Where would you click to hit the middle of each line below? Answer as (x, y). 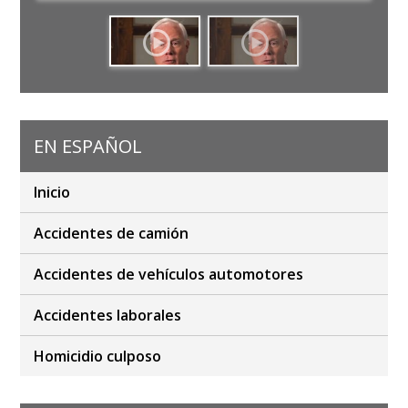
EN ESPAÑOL (88, 147)
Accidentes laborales (108, 316)
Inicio (52, 193)
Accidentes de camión (112, 234)
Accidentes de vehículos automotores (169, 275)
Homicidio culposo (98, 357)
